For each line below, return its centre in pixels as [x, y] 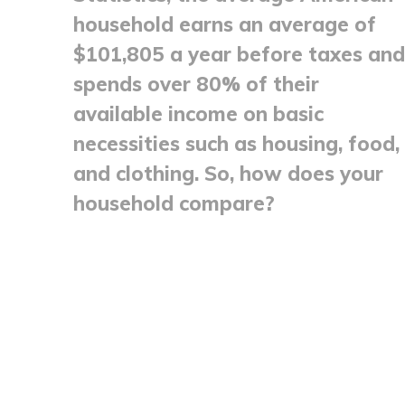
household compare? [174, 203]
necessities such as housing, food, [236, 143]
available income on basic [198, 113]
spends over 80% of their [196, 84]
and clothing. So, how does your [228, 173]
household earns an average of [224, 24]
